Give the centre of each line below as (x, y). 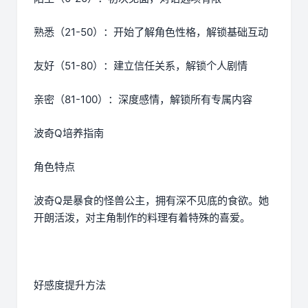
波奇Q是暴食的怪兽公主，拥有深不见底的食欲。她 (151, 201)
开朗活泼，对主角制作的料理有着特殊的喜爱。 (142, 218)
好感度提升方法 (70, 285)
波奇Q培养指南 (69, 133)
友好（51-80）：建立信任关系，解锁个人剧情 (141, 66)
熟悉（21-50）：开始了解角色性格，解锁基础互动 (151, 32)
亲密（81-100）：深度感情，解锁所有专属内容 (143, 100)
